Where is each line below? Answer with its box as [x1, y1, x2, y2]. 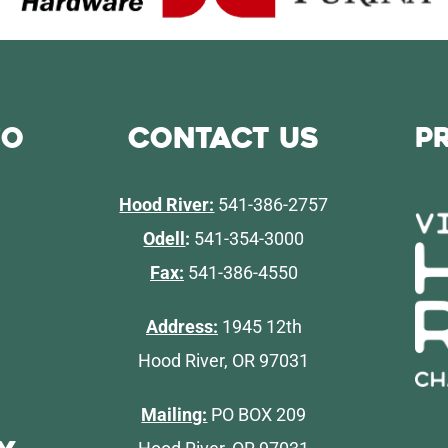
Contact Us [128, 119, 320, 157]
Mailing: [141, 403, 208, 425]
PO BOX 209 [207, 403, 307, 425]
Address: [145, 315, 218, 337]
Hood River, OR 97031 [138, 349, 310, 371]
